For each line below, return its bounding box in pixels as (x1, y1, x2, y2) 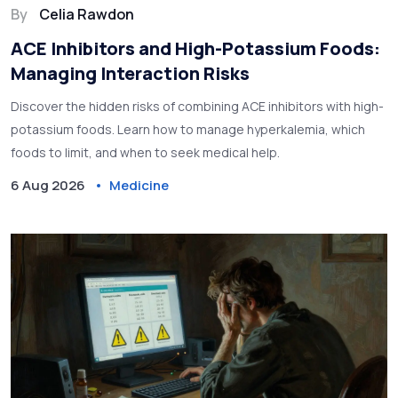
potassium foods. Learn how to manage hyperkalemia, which (11, 121, 365, 138)
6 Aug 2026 (11, 176, 85, 195)
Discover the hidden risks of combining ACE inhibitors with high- (11, 98, 384, 115)
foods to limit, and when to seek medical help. (11, 144, 280, 161)
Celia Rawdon (39, 4, 134, 24)
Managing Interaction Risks (11, 61, 250, 85)
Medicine (109, 176, 169, 195)
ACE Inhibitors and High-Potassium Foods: (11, 36, 380, 60)
